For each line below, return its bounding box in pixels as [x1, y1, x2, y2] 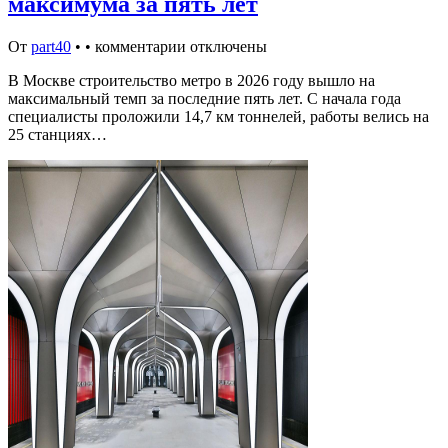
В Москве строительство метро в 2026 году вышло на [8, 71, 375, 89]
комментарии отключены [95, 37, 267, 55]
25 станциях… [8, 125, 107, 143]
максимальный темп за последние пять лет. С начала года [8, 89, 401, 107]
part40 [31, 37, 71, 55]
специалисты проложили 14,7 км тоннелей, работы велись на [8, 107, 429, 125]
